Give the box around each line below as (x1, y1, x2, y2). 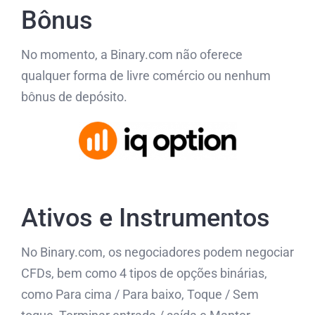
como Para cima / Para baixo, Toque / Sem (21, 287, 259, 302)
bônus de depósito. (21, 89, 127, 104)
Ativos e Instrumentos (21, 203, 270, 233)
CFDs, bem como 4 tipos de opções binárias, (21, 266, 267, 281)
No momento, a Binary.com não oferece (21, 46, 243, 62)
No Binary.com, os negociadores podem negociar (21, 245, 294, 260)
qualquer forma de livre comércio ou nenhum (21, 67, 271, 83)
